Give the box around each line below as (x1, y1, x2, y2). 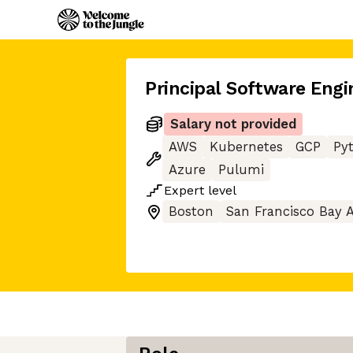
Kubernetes (210, 139, 283, 154)
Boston (169, 204, 214, 219)
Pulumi (218, 162, 264, 177)
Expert (164, 183, 204, 198)
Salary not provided (170, 117, 296, 132)
